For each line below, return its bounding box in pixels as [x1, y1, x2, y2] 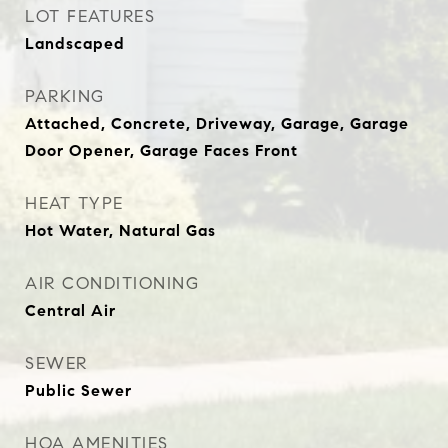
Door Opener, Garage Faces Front [25, 141, 298, 160]
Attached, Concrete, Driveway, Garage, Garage [25, 114, 409, 133]
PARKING [25, 86, 105, 107]
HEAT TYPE [25, 193, 124, 214]
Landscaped [25, 34, 125, 53]
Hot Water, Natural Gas [25, 221, 216, 240]
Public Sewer [25, 381, 132, 400]
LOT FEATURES [25, 6, 155, 27]
